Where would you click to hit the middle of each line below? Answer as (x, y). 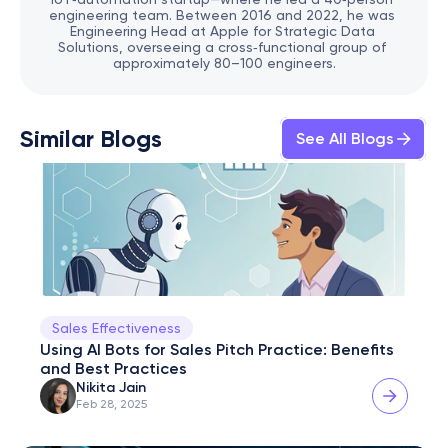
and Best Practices (113, 368)
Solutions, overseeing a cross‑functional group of (222, 47)
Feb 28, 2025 (111, 404)
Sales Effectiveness (116, 328)
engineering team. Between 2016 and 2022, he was (222, 15)
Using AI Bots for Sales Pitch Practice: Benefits (217, 349)
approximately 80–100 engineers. (224, 63)
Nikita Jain (111, 387)
